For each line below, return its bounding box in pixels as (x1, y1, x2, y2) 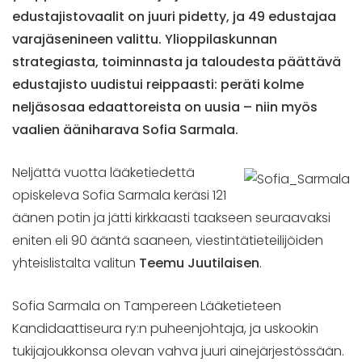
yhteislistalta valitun (12, 253, 139, 272)
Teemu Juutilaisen (139, 253, 259, 272)
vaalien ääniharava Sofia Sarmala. (12, 120, 238, 139)
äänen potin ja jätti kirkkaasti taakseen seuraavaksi (12, 208, 330, 227)
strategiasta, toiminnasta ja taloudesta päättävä (12, 52, 341, 71)
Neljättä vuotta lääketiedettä (12, 162, 195, 182)
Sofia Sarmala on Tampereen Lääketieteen (12, 296, 281, 315)
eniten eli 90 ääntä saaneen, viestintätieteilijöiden (12, 230, 323, 250)
